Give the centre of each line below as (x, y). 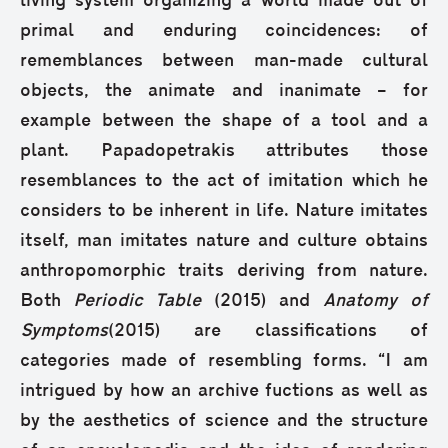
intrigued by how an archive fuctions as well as (224, 392)
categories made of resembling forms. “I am (224, 362)
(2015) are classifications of (268, 332)
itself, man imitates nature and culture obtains (224, 242)
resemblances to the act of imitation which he (224, 182)
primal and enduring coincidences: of (224, 32)
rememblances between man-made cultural (224, 62)
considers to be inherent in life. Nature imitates (224, 212)
